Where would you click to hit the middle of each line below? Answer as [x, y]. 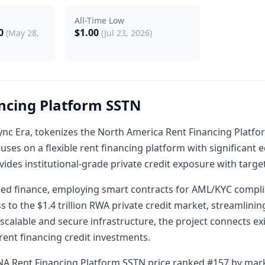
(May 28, [23, 33]
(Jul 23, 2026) [127, 33]
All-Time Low [100, 20]
